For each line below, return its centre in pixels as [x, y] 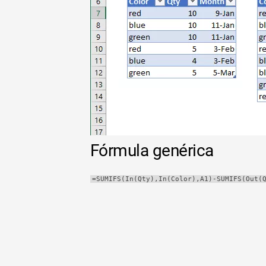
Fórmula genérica [152, 151]
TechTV [91, 40]
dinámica [94, 15]
